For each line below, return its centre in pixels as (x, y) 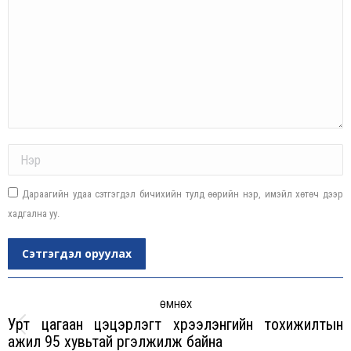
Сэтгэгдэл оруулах (77, 254)
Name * (23, 150)
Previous (197, 334)
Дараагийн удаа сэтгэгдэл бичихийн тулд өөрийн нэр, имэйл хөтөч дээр (183, 194)
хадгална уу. (34, 214)
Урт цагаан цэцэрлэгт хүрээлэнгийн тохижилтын (175, 325)
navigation (48, 308)
